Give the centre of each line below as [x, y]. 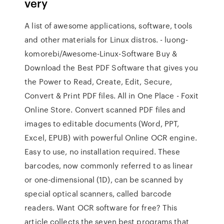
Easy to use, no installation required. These [102, 151]
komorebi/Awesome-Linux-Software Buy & [101, 53]
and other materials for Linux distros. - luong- [106, 39]
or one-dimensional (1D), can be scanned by [104, 179]
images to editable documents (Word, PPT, [102, 123]
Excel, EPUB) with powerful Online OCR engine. [111, 137]
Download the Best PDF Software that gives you [111, 67]
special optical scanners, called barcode [98, 193]
